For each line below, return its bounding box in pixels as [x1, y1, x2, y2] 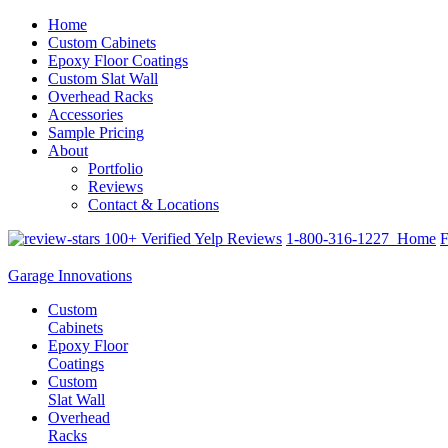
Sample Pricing [48, 124, 144, 141]
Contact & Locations [88, 196, 219, 213]
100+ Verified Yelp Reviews [100, 230, 282, 247]
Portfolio [88, 160, 143, 177]
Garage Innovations [8, 267, 132, 285]
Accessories [48, 106, 123, 123]
